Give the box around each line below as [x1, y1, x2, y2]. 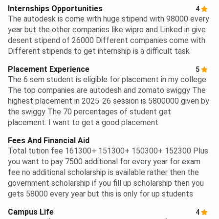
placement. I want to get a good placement [8, 118, 158, 128]
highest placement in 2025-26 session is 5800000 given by [8, 96, 209, 106]
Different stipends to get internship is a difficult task [8, 46, 190, 56]
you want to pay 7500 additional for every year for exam [8, 157, 200, 167]
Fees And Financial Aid [8, 136, 89, 146]
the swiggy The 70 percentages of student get [8, 107, 171, 117]
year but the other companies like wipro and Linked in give [8, 25, 206, 35]
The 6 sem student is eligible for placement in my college [8, 75, 206, 85]
